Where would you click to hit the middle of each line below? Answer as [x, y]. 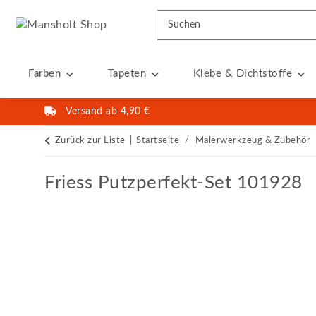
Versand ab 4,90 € [108, 111]
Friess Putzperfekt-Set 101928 [174, 183]
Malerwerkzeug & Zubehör [253, 140]
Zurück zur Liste [90, 140]
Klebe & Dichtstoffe [242, 74]
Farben [44, 74]
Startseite [158, 140]
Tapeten [127, 74]
